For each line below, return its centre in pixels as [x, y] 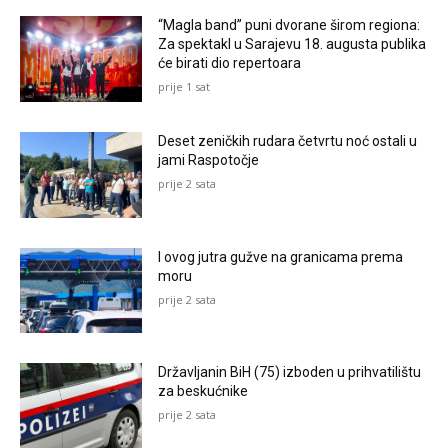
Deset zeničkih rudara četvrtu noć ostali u [288, 140]
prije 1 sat [184, 87]
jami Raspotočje [209, 159]
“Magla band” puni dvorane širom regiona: [289, 25]
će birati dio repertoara [230, 63]
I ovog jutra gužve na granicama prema [281, 256]
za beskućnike [203, 391]
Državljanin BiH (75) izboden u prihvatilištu [290, 372]
